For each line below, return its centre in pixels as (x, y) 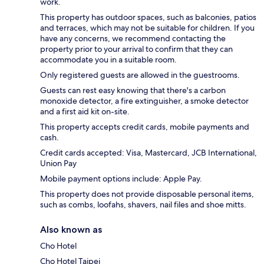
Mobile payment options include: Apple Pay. (121, 179)
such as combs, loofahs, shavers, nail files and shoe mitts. (143, 205)
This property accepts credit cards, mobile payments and (145, 127)
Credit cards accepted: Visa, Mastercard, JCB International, (148, 153)
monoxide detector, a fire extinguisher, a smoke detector (144, 101)
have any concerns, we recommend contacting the (133, 39)
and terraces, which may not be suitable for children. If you (147, 28)
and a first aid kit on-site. (85, 112)
